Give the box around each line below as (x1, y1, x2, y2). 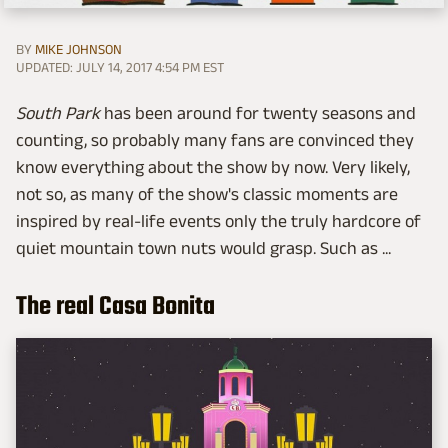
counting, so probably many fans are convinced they (16, 129, 414, 150)
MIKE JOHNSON (35, 40, 122, 57)
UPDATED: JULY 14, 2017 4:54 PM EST (16, 58, 224, 75)
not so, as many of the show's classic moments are (16, 183, 398, 204)
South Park (16, 102, 100, 123)
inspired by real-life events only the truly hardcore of (16, 210, 421, 231)
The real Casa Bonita (16, 286, 215, 327)
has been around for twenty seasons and (100, 102, 416, 123)
